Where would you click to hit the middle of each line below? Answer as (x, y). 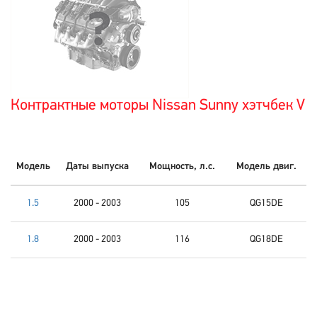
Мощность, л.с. (182, 167)
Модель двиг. (266, 167)
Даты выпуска (97, 167)
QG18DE (266, 240)
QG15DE (266, 203)
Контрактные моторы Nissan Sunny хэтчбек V (158, 106)
